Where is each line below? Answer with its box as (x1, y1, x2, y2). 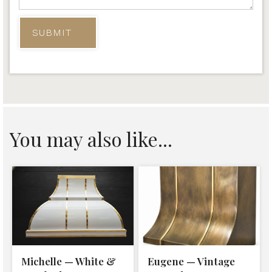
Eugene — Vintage (148, 254, 236, 268)
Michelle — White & (21, 254, 117, 268)
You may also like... (9, 126, 172, 152)
